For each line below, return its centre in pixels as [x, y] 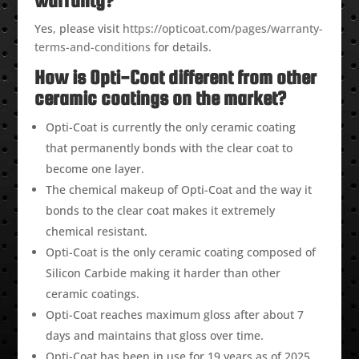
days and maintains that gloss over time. [154, 336]
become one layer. [95, 169]
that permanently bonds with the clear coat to [169, 148]
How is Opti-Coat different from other [175, 78]
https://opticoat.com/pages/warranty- [222, 29]
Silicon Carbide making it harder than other [163, 273]
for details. [181, 47]
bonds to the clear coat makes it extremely [160, 211]
